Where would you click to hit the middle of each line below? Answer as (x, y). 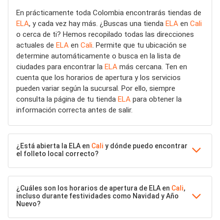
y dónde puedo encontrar (146, 146)
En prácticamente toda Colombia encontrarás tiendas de (109, 13)
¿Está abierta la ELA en (54, 146)
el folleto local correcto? (57, 154)
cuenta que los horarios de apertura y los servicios (98, 78)
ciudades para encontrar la (60, 67)
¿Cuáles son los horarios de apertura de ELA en (94, 188)
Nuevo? (28, 204)
